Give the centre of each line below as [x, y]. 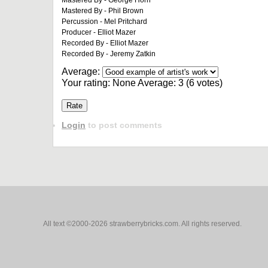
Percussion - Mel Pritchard [104, 22]
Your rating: [87, 83]
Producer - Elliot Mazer [99, 32]
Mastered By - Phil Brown [103, 11]
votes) [208, 83]
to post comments [124, 125]
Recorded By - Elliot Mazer [105, 43]
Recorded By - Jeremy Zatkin [109, 54]
